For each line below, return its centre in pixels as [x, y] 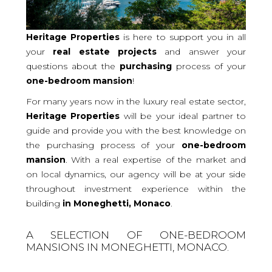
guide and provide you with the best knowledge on [136, 130]
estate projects [118, 51]
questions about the [73, 66]
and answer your [202, 51]
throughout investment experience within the [136, 189]
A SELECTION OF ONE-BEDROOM [136, 235]
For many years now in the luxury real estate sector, [136, 101]
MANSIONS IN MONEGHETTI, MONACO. [127, 247]
